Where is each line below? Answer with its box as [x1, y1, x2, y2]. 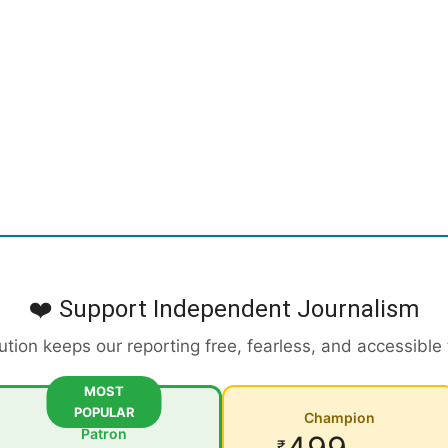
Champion [303, 409, 375, 427]
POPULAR [73, 404, 135, 421]
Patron [81, 425, 127, 443]
